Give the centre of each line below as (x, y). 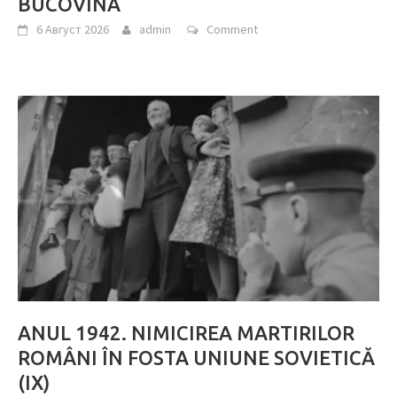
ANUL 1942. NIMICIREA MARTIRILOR (186, 332)
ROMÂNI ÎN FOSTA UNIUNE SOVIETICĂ (196, 357)
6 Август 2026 (73, 30)
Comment (232, 30)
